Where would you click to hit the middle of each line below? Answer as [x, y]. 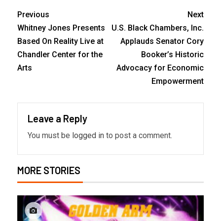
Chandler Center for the [60, 55]
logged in [88, 136]
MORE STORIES [49, 170]
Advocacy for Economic [160, 68]
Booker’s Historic [172, 55]
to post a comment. [138, 136]
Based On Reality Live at [60, 41]
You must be [50, 136]
